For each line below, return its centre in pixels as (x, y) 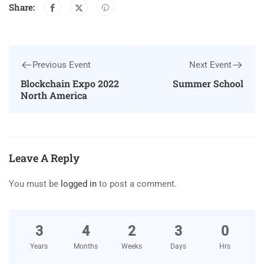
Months (85, 247)
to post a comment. (137, 184)
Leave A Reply (44, 158)
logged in (79, 184)
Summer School (208, 84)
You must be (35, 184)
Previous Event (62, 65)
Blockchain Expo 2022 (70, 84)
